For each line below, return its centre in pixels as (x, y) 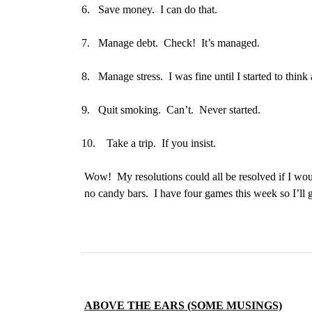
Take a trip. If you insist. (161, 143)
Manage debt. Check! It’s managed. (179, 43)
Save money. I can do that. (158, 9)
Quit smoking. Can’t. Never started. (179, 110)
